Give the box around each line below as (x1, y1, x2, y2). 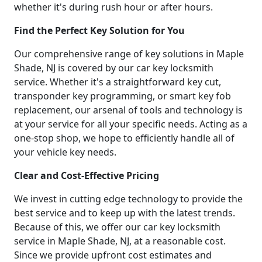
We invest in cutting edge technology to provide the (14, 192, 243, 205)
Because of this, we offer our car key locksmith (14, 220, 220, 233)
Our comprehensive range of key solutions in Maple (14, 47, 244, 60)
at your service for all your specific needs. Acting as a (14, 117, 247, 130)
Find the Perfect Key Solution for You (14, 23, 185, 37)
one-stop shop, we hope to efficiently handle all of (14, 131, 235, 144)
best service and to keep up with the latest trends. (14, 206, 235, 219)
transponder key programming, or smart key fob (14, 89, 231, 102)
